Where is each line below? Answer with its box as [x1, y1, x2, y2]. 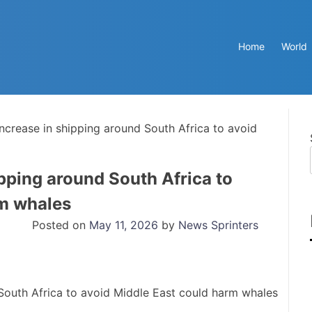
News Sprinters [178, 217, 258, 232]
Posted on [32, 217, 89, 232]
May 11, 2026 [89, 217, 158, 232]
